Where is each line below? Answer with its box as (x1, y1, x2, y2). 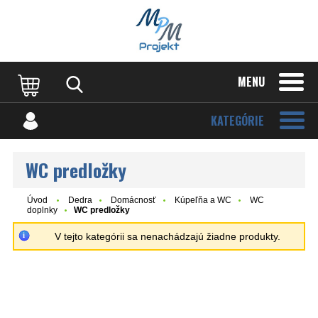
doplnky (27, 205, 57, 215)
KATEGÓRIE (211, 112, 264, 129)
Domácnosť (111, 195, 156, 205)
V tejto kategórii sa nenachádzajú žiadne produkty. (54, 231, 280, 242)
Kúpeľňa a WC (175, 195, 231, 205)
